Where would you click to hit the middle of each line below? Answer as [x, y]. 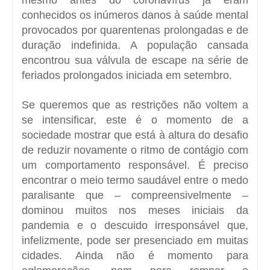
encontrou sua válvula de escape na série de [135, 60]
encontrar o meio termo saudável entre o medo [135, 180]
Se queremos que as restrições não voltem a [135, 105]
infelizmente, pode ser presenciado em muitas [135, 240]
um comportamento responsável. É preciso [135, 165]
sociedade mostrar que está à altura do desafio [135, 135]
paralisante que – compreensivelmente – [135, 195]
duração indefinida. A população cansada [135, 45]
